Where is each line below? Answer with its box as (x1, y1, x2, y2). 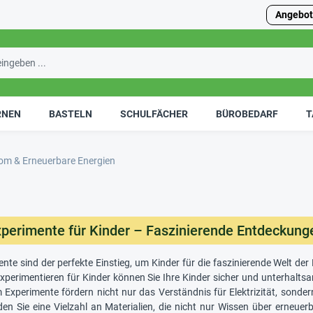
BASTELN (49, 108, 92, 119)
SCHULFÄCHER (120, 108, 188, 119)
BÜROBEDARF (216, 108, 278, 119)
